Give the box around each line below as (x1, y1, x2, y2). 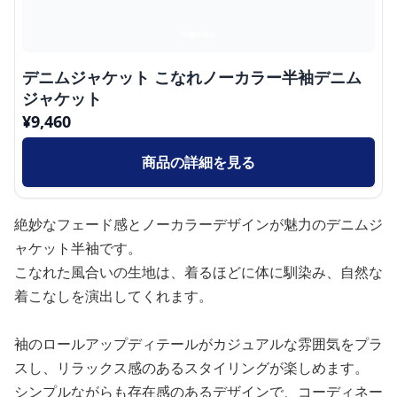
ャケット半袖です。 (14, 237, 142, 258)
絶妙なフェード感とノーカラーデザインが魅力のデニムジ (14, 214, 383, 234)
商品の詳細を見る (142, 152, 255, 172)
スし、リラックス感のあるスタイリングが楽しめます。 (14, 357, 369, 378)
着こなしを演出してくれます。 (14, 285, 213, 306)
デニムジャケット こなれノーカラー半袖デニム (22, 66, 362, 88)
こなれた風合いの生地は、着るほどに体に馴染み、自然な (14, 261, 383, 282)
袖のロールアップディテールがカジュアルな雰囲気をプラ (14, 333, 383, 354)
